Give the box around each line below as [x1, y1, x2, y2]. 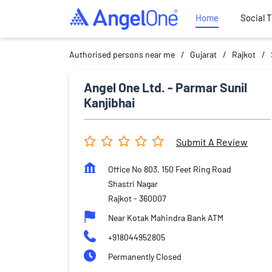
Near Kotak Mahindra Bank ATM [108, 212, 223, 223]
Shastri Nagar [108, 178, 158, 189]
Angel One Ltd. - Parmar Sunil [84, 79, 247, 95]
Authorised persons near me [69, 49, 175, 59]
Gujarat [190, 49, 217, 59]
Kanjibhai [84, 94, 135, 110]
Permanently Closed [108, 251, 182, 262]
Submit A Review [176, 136, 248, 148]
